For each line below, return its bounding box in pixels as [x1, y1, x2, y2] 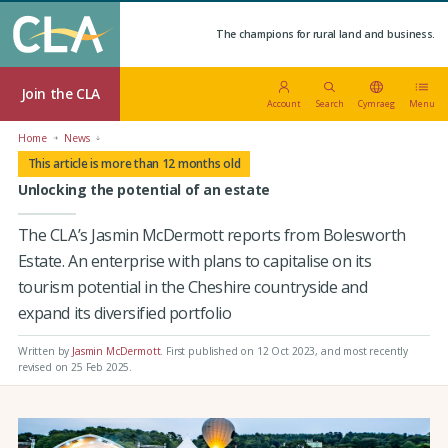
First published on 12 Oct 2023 [166, 343, 316, 358]
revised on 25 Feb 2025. [17, 359, 133, 374]
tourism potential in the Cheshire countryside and [17, 275, 368, 298]
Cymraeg [358, 96, 395, 110]
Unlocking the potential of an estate [17, 180, 270, 200]
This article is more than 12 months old [27, 155, 241, 173]
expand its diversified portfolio [17, 301, 232, 324]
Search [315, 96, 344, 110]
